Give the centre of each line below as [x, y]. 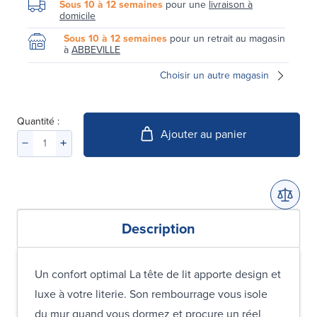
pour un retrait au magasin [226, 38]
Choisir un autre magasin [214, 75]
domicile [77, 16]
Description [158, 228]
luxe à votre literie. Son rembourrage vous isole [151, 294]
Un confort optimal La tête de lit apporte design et [158, 274]
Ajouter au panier [203, 134]
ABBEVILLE [96, 50]
